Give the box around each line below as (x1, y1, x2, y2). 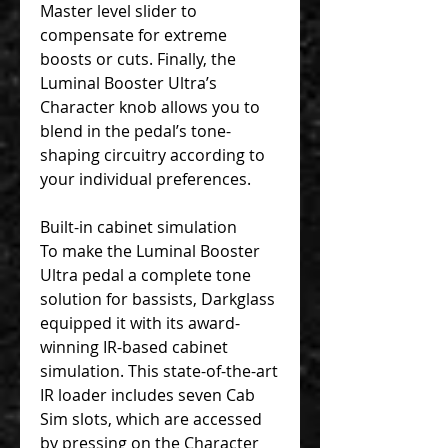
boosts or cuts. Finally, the (40, 47, 236, 70)
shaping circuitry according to (40, 143, 265, 166)
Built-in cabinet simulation (40, 215, 237, 238)
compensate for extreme (40, 23, 227, 46)
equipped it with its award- (40, 311, 240, 334)
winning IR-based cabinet (40, 335, 228, 358)
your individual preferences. (40, 167, 251, 190)
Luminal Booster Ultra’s (40, 71, 217, 94)
